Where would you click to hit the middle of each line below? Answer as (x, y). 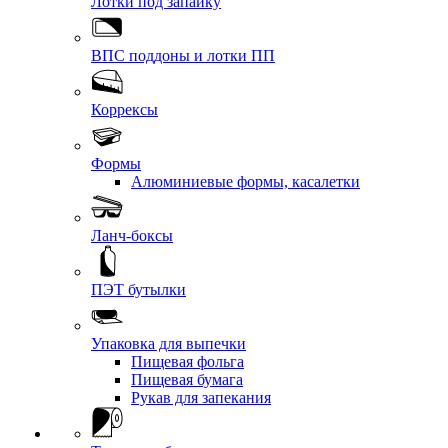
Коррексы (124, 109)
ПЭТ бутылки (138, 289)
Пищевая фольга (187, 361)
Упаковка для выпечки (168, 343)
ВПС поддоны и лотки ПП (183, 55)
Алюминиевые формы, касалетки (245, 181)
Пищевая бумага (187, 379)
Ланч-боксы (132, 235)
